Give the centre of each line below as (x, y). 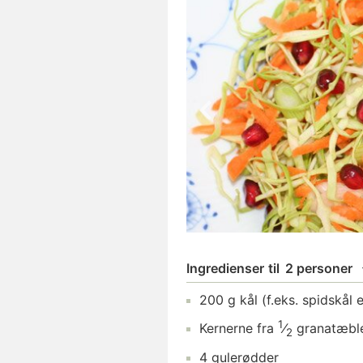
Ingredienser (225, 268)
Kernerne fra (237, 329)
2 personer (319, 268)
